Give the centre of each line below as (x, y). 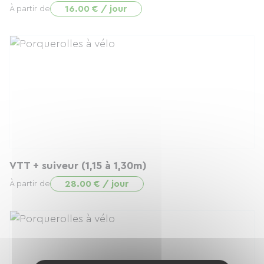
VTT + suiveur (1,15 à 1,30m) (78, 166)
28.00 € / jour (97, 184)
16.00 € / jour (96, 9)
